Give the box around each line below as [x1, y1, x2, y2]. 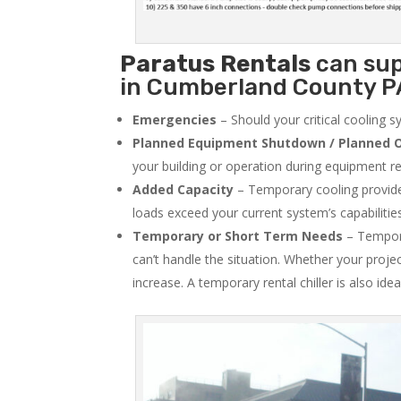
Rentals [220, 50, 311, 79]
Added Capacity [132, 181, 235, 199]
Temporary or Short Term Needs [132, 227, 344, 245]
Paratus [120, 50, 216, 79]
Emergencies [132, 111, 218, 129]
